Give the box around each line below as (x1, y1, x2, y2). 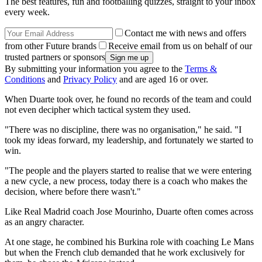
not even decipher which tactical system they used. (5, 105, 191, 115)
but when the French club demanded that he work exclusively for (5, 247, 244, 258)
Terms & (185, 64, 217, 74)
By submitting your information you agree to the (5, 64, 185, 74)
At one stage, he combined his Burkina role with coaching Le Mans (5, 237, 254, 247)
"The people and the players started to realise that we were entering (5, 166, 251, 176)
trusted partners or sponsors (5, 52, 105, 63)
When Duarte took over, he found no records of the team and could (5, 94, 251, 105)
